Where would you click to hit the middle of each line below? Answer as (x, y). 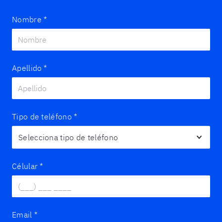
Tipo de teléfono (42, 116)
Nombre (27, 19)
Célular (25, 166)
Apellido (27, 68)
